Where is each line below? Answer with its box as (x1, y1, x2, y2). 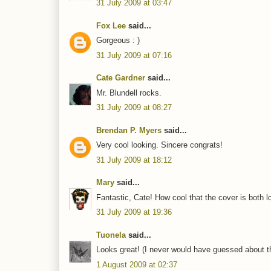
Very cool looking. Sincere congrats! (96, 140, 223, 150)
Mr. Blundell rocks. (96, 88, 162, 97)
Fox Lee (96, 21, 126, 30)
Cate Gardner (96, 73, 145, 83)
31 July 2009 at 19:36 (96, 207, 172, 217)
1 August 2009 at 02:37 (96, 260, 177, 269)
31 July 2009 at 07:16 (96, 50, 172, 60)
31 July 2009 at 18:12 (96, 155, 172, 165)
